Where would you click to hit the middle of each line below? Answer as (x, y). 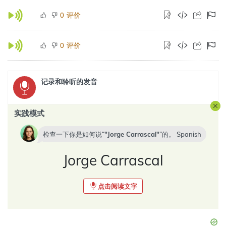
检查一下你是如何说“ (73, 134)
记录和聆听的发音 (69, 82)
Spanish (189, 134)
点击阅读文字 (118, 186)
